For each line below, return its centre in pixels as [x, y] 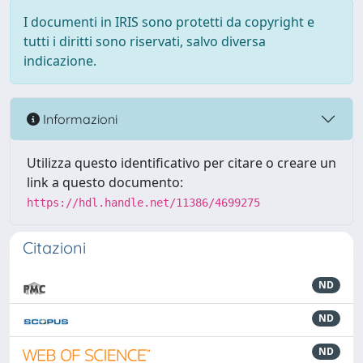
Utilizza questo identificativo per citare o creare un [181, 163]
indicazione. [60, 61]
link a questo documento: [105, 182]
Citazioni [54, 248]
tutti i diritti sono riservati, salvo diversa [145, 41]
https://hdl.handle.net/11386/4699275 [143, 203]
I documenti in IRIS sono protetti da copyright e [169, 22]
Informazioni [79, 119]
